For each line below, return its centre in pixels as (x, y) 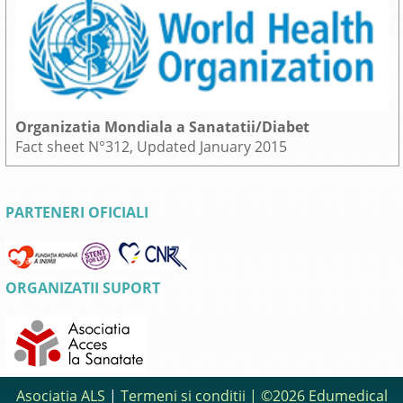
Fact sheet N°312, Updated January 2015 (152, 147)
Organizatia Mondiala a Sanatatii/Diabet (163, 127)
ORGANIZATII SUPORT (83, 288)
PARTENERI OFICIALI (77, 213)
